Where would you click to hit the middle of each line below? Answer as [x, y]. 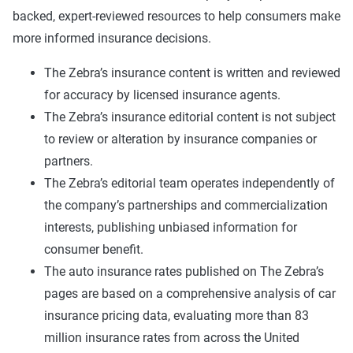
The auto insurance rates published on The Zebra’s [184, 271]
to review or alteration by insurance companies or [180, 139]
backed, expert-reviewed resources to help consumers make [176, 16]
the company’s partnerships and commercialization [186, 205]
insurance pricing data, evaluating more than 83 [176, 316]
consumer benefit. [94, 249]
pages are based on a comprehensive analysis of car [190, 294]
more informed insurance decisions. [112, 38]
